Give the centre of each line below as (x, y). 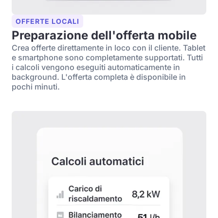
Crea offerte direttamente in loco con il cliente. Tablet (109, 48)
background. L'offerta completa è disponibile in (99, 77)
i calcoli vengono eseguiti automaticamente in (96, 67)
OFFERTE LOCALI (47, 21)
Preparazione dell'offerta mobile (104, 35)
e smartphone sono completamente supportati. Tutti (107, 57)
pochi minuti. (36, 87)
